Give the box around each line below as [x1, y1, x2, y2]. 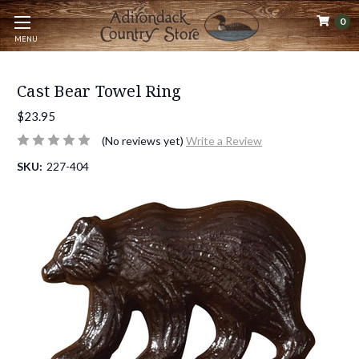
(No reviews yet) [101, 133, 184, 147]
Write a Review [185, 133, 262, 147]
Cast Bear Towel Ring [17, 80, 181, 102]
